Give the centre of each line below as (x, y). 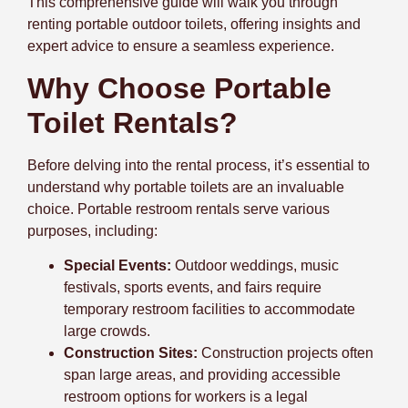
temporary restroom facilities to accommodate (209, 310)
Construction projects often (287, 353)
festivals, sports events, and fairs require (193, 288)
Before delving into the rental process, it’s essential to (199, 165)
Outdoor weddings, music (257, 266)
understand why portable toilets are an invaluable (186, 187)
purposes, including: (92, 230)
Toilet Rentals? (133, 122)
